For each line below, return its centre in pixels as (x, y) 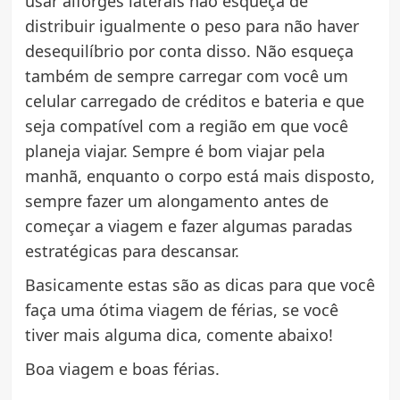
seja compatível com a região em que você (186, 125)
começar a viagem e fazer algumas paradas (188, 225)
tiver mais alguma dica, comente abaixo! (179, 334)
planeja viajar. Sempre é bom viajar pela (175, 150)
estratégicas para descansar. (132, 250)
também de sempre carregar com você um (186, 75)
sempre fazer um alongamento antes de (176, 200)
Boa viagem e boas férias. (122, 368)
